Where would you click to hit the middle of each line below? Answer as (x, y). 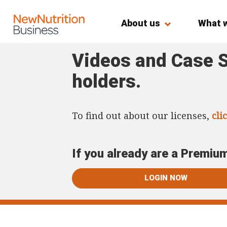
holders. (106, 82)
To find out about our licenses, (142, 115)
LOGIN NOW (166, 178)
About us (141, 23)
